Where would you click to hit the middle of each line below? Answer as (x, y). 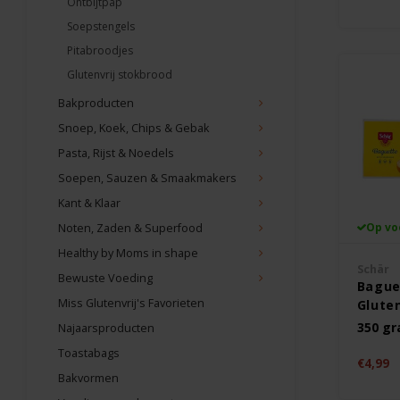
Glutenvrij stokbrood (120, 75)
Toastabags (89, 353)
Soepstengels (101, 26)
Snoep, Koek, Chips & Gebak (134, 128)
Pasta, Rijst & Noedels (116, 153)
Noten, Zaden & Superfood (130, 228)
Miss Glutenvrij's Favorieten (131, 303)
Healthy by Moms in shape (128, 253)
